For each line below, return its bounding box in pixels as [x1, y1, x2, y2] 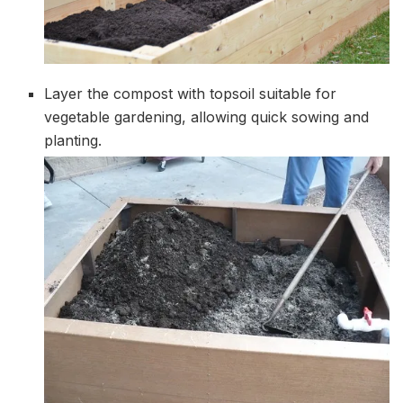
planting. [44, 131, 103, 150]
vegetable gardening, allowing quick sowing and [44, 108, 370, 127]
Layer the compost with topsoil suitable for [44, 85, 337, 103]
